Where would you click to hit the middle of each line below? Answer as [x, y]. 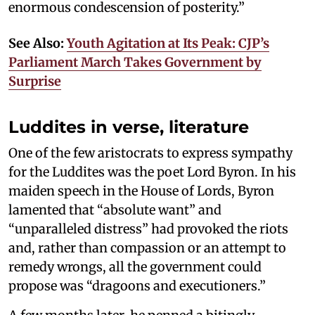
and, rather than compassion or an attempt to [147, 248]
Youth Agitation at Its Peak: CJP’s [168, 43]
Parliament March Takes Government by [135, 62]
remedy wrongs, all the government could [135, 267]
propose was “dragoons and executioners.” [137, 286]
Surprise [35, 81]
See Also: [38, 43]
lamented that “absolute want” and [115, 210]
